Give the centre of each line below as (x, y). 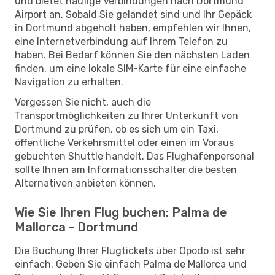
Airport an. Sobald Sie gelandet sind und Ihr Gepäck (133, 14)
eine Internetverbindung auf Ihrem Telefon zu (121, 41)
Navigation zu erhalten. (69, 82)
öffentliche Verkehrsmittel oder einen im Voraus (124, 142)
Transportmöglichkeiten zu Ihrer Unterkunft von (126, 115)
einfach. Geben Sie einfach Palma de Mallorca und (131, 264)
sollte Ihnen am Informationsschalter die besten (126, 169)
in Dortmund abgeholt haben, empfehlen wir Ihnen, (133, 28)
